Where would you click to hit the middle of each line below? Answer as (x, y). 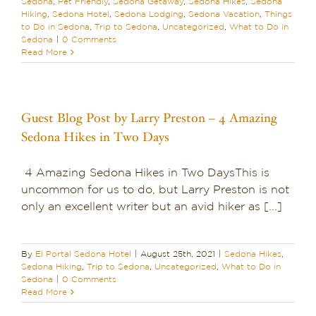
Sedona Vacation (224, 14)
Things (278, 14)
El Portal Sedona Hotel (83, 254)
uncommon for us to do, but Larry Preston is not (155, 190)
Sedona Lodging (149, 14)
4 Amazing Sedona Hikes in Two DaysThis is (145, 173)
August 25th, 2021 (178, 254)
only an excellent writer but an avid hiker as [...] (152, 207)
